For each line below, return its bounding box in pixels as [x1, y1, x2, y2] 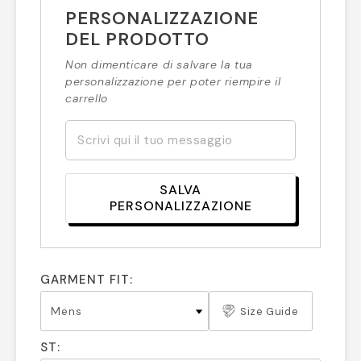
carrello [65, 91, 108, 106]
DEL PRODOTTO [65, 27, 210, 51]
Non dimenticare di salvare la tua [65, 57, 253, 72]
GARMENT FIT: [40, 272, 133, 288]
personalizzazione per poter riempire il [65, 74, 281, 89]
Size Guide [240, 304, 299, 318]
